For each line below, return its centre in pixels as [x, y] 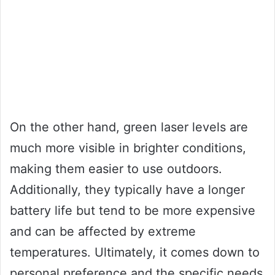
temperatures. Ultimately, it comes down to [135, 252]
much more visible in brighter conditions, [128, 148]
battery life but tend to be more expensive [133, 210]
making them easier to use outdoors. [116, 168]
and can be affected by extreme [103, 231]
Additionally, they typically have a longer [127, 189]
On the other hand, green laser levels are [129, 127]
